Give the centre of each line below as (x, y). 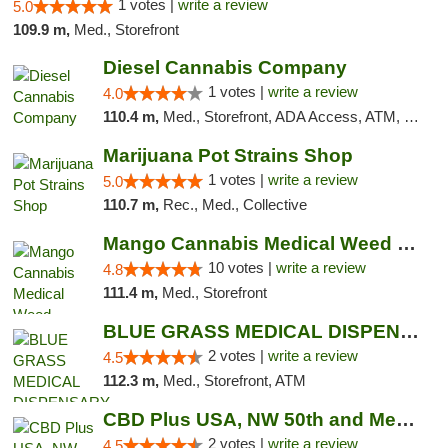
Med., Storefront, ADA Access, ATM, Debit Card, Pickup (283, 116)
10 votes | (241, 267)
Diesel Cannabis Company (224, 67)
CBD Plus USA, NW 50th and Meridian (405, 419)
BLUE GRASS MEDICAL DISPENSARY (409, 331)
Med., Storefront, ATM (234, 380)
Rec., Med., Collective (234, 204)
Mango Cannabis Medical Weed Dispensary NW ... (406, 243)
